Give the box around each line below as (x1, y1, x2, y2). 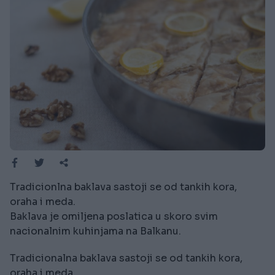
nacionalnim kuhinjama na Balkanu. (10, 225, 181, 238)
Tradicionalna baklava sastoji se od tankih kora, (10, 252, 242, 265)
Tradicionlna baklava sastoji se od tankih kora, (10, 180, 237, 194)
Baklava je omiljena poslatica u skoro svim (10, 210, 218, 223)
